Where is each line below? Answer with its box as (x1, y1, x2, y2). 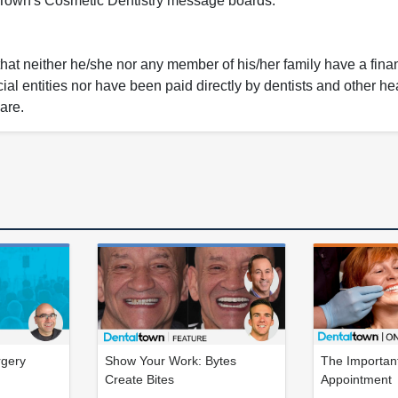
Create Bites (105, 371, 174, 386)
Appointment (320, 371, 392, 386)
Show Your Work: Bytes (105, 353, 236, 368)
